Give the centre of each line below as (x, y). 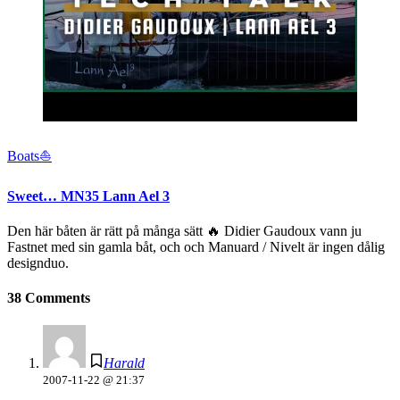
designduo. (38, 262)
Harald (124, 363)
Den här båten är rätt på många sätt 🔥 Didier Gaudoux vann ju (184, 230)
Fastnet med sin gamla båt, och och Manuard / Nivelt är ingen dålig (196, 246)
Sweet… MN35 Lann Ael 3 (88, 196)
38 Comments (49, 298)
